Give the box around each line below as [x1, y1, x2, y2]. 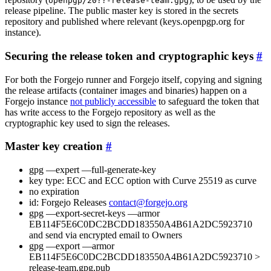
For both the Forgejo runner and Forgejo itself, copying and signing [5, 74, 262, 85]
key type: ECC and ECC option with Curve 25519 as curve [29, 175, 256, 186]
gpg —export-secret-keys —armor [29, 208, 160, 219]
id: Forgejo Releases [29, 197, 109, 208]
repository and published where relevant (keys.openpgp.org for [5, 16, 244, 27]
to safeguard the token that [156, 96, 259, 106]
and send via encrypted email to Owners [29, 230, 182, 241]
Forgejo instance [5, 96, 70, 106]
